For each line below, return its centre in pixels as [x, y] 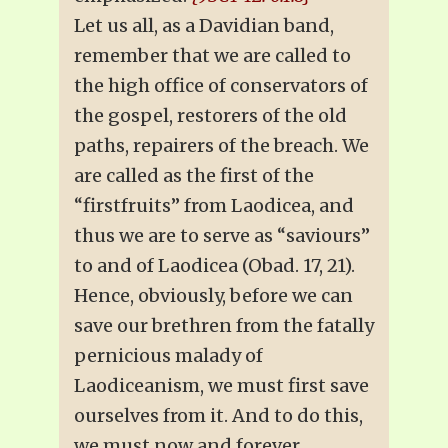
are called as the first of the [194, 175]
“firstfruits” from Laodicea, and [214, 205]
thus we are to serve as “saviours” [222, 235]
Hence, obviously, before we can [213, 295]
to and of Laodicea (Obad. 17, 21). [214, 265]
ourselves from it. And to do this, [218, 415]
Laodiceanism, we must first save [221, 385]
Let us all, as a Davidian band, [204, 25]
